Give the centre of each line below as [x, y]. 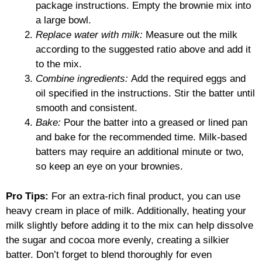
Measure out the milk [190, 35]
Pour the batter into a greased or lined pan [154, 123]
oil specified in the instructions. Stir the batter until [145, 94]
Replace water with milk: [89, 35]
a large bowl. [63, 20]
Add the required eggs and [187, 79]
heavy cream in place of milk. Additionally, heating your [126, 211]
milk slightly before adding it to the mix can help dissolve [130, 225]
